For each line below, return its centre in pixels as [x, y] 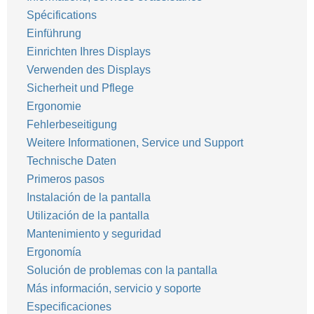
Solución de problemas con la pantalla [122, 270]
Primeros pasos [66, 179]
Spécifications [62, 15]
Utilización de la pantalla [89, 216]
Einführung [54, 33]
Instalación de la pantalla [89, 197]
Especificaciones [69, 307]
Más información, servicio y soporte [114, 288]
